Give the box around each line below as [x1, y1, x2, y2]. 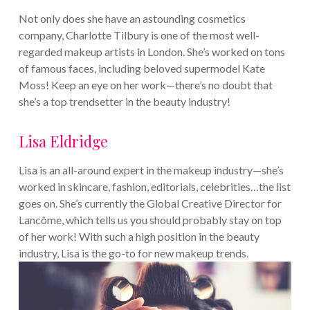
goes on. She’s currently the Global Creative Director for [18, 196, 282, 210]
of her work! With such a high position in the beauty [18, 229, 259, 243]
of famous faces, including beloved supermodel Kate [18, 61, 265, 75]
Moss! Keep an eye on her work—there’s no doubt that [18, 77, 273, 91]
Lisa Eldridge [18, 131, 108, 151]
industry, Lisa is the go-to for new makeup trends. [18, 246, 248, 259]
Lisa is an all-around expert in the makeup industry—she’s [18, 163, 284, 176]
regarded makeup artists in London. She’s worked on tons [18, 44, 285, 58]
